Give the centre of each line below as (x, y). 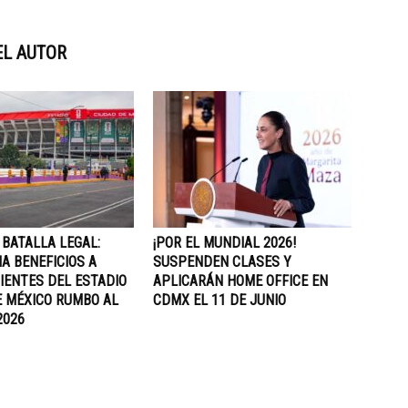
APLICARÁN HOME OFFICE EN (240, 281)
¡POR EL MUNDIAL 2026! (224, 243)
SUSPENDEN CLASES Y (222, 262)
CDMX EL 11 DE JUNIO (219, 300)
